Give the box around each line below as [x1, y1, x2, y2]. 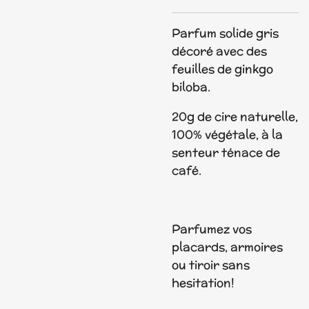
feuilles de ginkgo [172, 61, 273, 78]
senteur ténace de [172, 143, 280, 161]
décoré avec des [172, 43, 267, 60]
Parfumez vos [172, 221, 252, 238]
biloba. [172, 79, 210, 96]
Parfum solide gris [172, 25, 279, 42]
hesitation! [172, 275, 235, 292]
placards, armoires [172, 239, 283, 256]
